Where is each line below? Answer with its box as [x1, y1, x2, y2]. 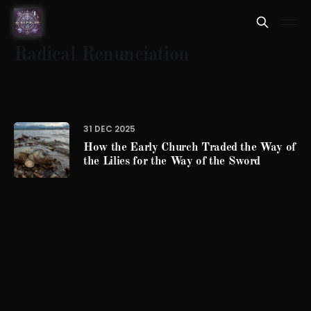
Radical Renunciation [14, 46, 190, 65]
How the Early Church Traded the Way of [83, 142, 296, 153]
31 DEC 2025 [83, 123, 135, 135]
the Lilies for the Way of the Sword [83, 155, 261, 167]
